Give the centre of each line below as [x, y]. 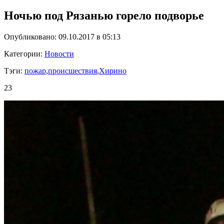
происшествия [72, 71]
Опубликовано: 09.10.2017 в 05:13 [62, 37]
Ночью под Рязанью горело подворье [104, 16]
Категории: [24, 54]
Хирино [113, 71]
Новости [59, 54]
